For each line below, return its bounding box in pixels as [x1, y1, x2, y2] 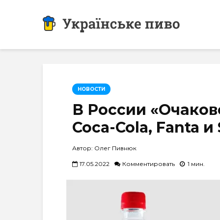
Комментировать [122, 160, 175, 167]
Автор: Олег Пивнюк [72, 144, 137, 152]
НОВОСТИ [78, 86, 105, 92]
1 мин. [188, 160, 205, 167]
